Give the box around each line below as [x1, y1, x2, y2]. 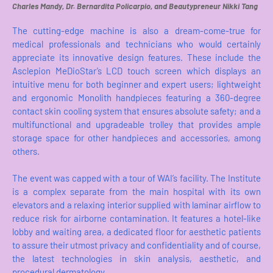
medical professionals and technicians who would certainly [12, 38, 261, 49]
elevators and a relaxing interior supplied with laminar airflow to [12, 199, 261, 210]
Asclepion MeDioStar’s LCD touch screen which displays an [12, 65, 261, 76]
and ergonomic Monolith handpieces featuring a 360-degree [12, 91, 261, 103]
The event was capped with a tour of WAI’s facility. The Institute [12, 172, 261, 183]
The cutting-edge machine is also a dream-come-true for [12, 24, 261, 36]
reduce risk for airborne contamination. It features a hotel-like [12, 212, 261, 224]
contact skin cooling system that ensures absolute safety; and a [12, 105, 261, 116]
